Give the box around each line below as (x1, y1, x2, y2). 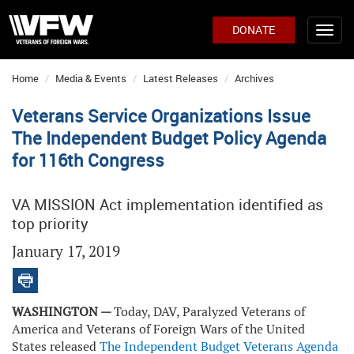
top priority (12, 213, 88, 234)
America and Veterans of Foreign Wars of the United (12, 321, 305, 337)
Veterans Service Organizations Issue (12, 104, 311, 127)
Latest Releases (143, 71, 218, 85)
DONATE (232, 22, 275, 37)
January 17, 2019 (12, 242, 120, 262)
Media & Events (55, 71, 126, 85)
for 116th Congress (12, 149, 164, 171)
